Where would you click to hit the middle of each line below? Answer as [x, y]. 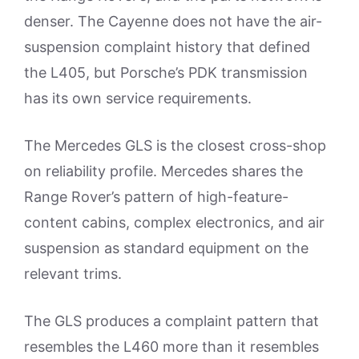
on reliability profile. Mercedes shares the [163, 171]
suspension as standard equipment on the [166, 248]
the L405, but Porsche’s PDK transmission [166, 72]
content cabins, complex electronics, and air [174, 222]
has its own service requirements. [138, 98]
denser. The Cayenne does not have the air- [173, 21]
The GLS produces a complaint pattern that [171, 321]
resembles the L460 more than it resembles [171, 346]
